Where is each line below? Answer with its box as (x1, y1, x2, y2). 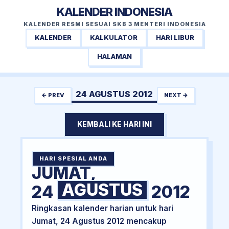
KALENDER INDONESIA (57, 5, 172, 18)
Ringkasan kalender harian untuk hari (31, 203, 173, 214)
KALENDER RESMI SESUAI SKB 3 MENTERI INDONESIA (23, 20, 206, 28)
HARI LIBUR (156, 34, 194, 42)
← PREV (41, 91, 64, 99)
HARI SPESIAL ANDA (39, 155, 107, 163)
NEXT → (164, 91, 188, 99)
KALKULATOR (90, 34, 138, 42)
